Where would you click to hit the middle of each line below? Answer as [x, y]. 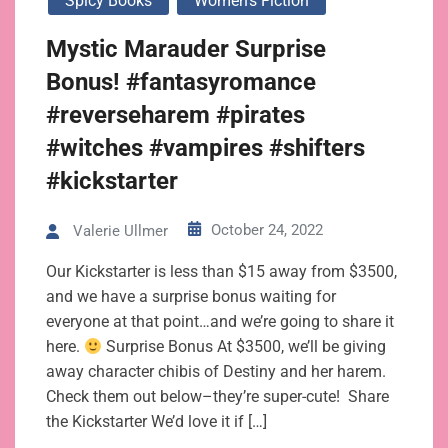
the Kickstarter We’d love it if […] [156, 422]
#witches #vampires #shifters [205, 148]
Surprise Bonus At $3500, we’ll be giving [244, 347]
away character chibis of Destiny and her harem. [216, 372]
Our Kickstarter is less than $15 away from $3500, [221, 272]
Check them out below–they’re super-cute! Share [217, 397]
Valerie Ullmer [120, 231]
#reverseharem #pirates [175, 115]
